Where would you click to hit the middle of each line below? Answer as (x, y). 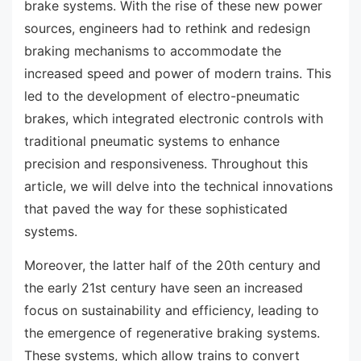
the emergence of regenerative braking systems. (172, 332)
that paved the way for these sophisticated (156, 209)
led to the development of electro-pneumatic (162, 96)
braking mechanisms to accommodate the (153, 51)
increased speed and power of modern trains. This (178, 74)
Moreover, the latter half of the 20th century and (172, 265)
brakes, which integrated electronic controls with (174, 119)
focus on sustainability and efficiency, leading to (172, 310)
